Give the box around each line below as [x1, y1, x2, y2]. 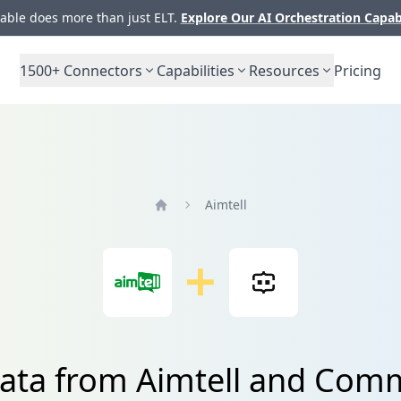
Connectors [60, 60, 142, 81]
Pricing [334, 60, 381, 81]
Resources [249, 60, 320, 81]
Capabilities [157, 60, 235, 81]
